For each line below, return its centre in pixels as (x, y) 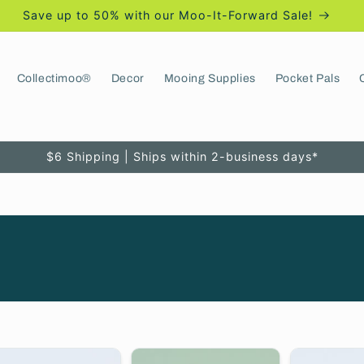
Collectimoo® (54, 78)
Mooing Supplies (210, 78)
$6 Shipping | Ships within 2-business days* (182, 156)
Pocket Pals (308, 78)
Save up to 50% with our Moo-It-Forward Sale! (168, 15)
